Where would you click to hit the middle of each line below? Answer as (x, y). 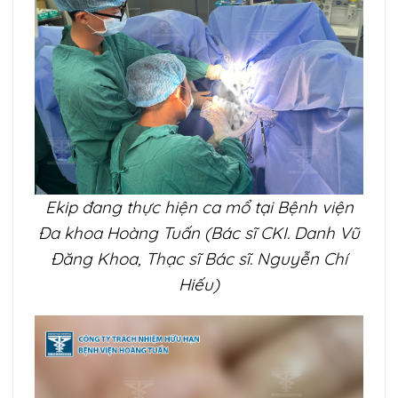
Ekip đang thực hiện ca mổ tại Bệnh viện (199, 207)
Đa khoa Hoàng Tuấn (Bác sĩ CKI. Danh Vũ (199, 232)
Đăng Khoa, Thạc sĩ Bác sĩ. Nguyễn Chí (199, 258)
